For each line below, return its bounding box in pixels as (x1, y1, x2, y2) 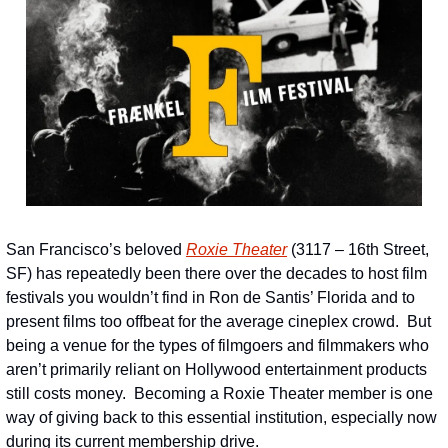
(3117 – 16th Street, (287, 240, 429, 258)
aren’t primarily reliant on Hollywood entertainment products (6, 360, 427, 378)
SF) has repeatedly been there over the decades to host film (6, 264, 427, 282)
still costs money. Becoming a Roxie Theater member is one (6, 384, 433, 402)
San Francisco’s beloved (6, 240, 186, 258)
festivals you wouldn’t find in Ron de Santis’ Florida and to (6, 288, 415, 306)
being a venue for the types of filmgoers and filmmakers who (6, 336, 429, 354)
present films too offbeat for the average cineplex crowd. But (6, 312, 431, 330)
